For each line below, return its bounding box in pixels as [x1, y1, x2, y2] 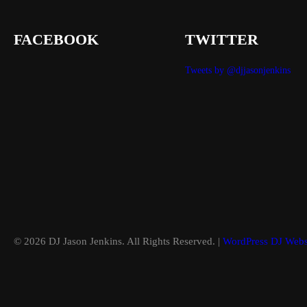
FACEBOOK [14, 31, 99, 48]
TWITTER [185, 31, 258, 48]
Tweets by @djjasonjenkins [185, 65, 291, 75]
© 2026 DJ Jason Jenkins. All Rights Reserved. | [14, 236, 223, 247]
